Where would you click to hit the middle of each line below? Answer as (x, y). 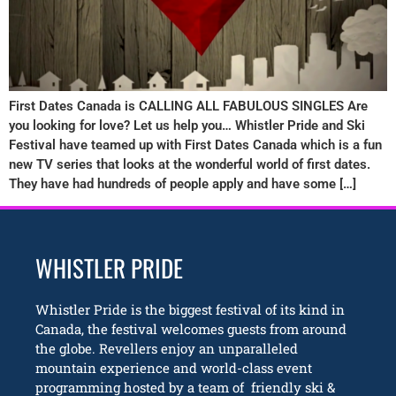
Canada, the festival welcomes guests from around (191, 329)
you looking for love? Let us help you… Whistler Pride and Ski (187, 125)
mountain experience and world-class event (174, 368)
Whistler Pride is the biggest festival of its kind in (190, 310)
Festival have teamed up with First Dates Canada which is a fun (195, 145)
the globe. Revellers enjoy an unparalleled (167, 349)
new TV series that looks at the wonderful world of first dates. (190, 164)
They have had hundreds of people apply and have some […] (183, 183)
